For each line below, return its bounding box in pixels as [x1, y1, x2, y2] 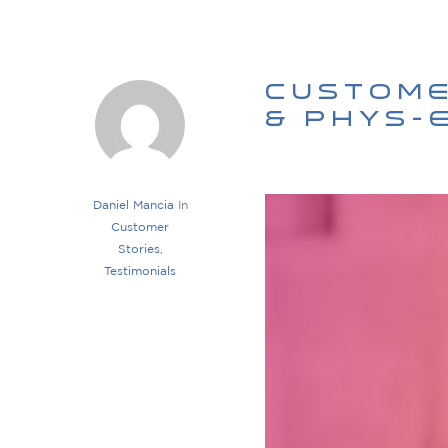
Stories [117, 244, 160, 256]
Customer [111, 222, 169, 234]
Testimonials [104, 266, 176, 278]
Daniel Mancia [92, 200, 174, 212]
